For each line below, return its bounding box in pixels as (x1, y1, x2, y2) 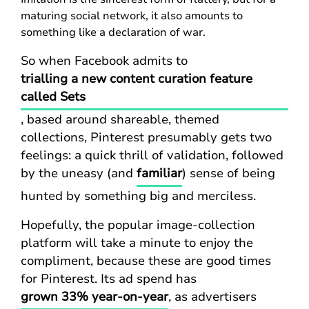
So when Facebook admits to (21, 52, 188, 69)
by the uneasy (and (21, 165, 137, 181)
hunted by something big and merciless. (21, 188, 256, 204)
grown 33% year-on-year (21, 288, 168, 305)
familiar (137, 165, 182, 181)
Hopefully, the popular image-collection (21, 217, 255, 233)
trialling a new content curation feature (21, 70, 252, 87)
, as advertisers (168, 288, 257, 305)
